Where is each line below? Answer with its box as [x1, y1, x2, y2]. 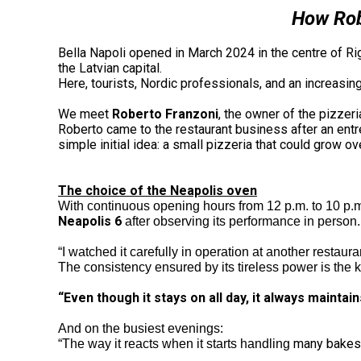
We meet [58, 106, 112, 122]
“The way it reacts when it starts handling [58, 336, 293, 351]
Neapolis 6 [58, 213, 122, 229]
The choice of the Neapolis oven [58, 182, 257, 198]
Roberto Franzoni [112, 106, 218, 122]
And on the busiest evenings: [58, 321, 223, 335]
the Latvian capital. [58, 60, 162, 76]
